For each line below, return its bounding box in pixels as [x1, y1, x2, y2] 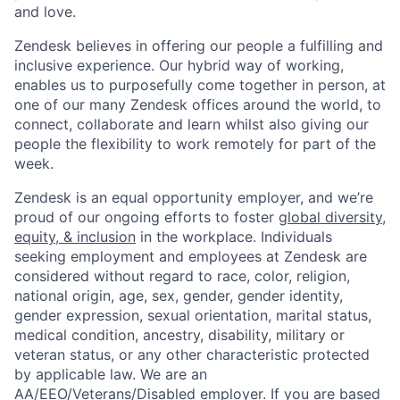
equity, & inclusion [14, 227, 136, 246]
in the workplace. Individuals [136, 227, 332, 246]
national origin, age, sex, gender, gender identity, [14, 286, 343, 304]
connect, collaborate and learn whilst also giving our [14, 114, 369, 133]
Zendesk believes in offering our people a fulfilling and [14, 36, 383, 54]
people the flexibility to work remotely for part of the [14, 134, 376, 153]
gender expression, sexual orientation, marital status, [14, 305, 371, 324]
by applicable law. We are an [14, 364, 207, 383]
